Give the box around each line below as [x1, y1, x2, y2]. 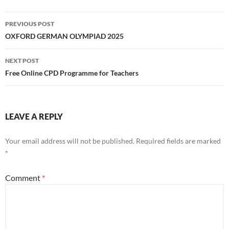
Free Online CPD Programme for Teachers [5, 68, 139, 78]
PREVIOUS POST [5, 20, 54, 28]
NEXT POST [5, 57, 39, 65]
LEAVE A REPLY [5, 111, 63, 122]
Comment [5, 173, 42, 183]
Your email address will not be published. [5, 136, 134, 146]
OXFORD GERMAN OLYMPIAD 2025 [5, 32, 124, 41]
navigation [5, 30, 68, 47]
